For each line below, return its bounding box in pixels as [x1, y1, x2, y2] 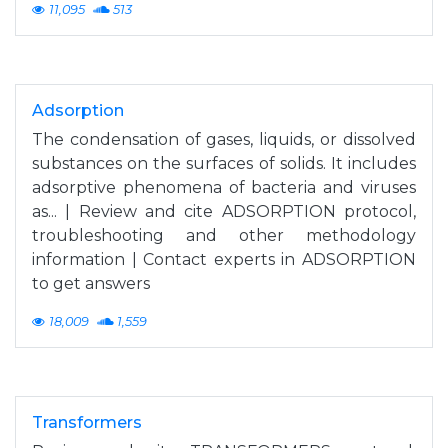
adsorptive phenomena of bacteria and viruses [32, 177, 416, 197]
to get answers [32, 273, 150, 293]
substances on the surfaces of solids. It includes [32, 153, 416, 173]
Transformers [32, 412, 142, 432]
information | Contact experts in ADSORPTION [32, 249, 416, 269]
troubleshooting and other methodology [32, 225, 416, 245]
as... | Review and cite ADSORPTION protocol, [32, 201, 416, 221]
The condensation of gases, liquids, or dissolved [32, 129, 416, 149]
